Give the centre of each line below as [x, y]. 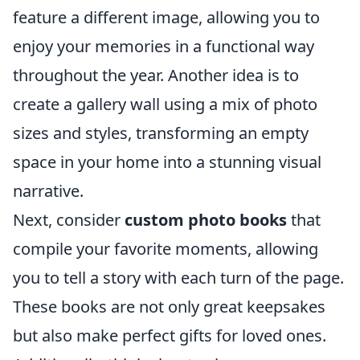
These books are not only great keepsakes [169, 307]
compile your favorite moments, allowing [166, 249]
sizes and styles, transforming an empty [161, 133]
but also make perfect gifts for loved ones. [170, 335]
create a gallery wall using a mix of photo [165, 104]
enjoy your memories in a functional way [164, 46]
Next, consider [69, 220]
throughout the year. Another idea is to [156, 75]
